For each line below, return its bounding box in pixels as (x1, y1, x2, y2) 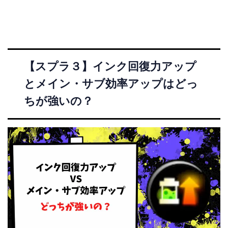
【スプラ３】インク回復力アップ (24, 60, 196, 73)
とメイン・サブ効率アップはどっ (24, 77, 198, 90)
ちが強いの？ (24, 94, 93, 107)
